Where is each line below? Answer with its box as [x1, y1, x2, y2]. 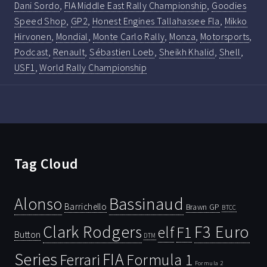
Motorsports [200, 30, 250, 42]
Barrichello [64, 200, 107, 212]
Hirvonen [14, 30, 52, 42]
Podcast [14, 45, 48, 58]
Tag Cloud [14, 154, 79, 173]
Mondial [56, 30, 88, 42]
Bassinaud [108, 192, 184, 215]
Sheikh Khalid [159, 45, 215, 58]
